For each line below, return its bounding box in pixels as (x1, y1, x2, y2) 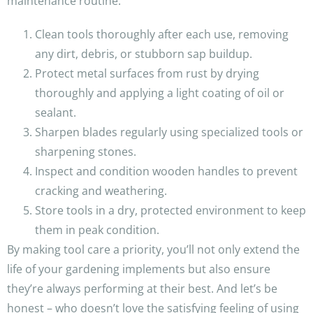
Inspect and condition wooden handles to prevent (35, 163, 298, 180)
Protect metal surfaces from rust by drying (35, 66, 259, 82)
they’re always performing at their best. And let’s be (7, 281, 277, 297)
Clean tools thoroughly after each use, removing (35, 27, 289, 43)
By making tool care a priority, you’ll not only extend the (7, 242, 300, 258)
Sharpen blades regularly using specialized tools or (35, 124, 303, 140)
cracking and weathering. (35, 183, 167, 199)
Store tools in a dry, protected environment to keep (35, 203, 306, 219)
